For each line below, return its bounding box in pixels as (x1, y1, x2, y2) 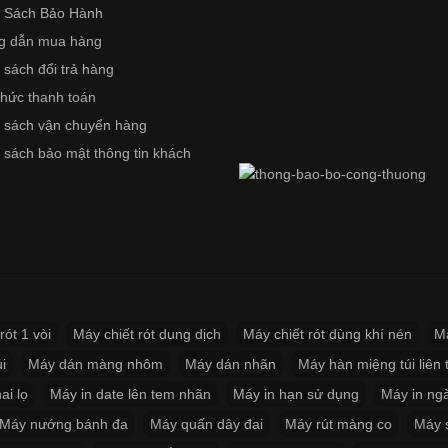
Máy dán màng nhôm (28, 356, 163, 372)
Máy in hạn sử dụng (233, 386, 359, 402)
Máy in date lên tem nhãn (50, 386, 211, 402)
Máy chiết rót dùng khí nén (243, 326, 412, 342)
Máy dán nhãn (185, 356, 276, 372)
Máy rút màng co (285, 416, 392, 432)
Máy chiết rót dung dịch (73, 326, 221, 342)
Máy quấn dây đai (150, 416, 263, 432)
